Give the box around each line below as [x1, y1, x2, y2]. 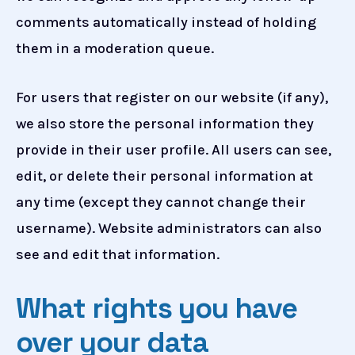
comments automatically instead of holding [16, 13, 316, 32]
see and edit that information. [16, 246, 219, 264]
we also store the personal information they [16, 115, 314, 133]
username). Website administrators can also [16, 219, 322, 238]
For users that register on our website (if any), [16, 89, 328, 107]
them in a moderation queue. [16, 40, 214, 58]
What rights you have [16, 289, 297, 326]
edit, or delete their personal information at [16, 167, 313, 185]
